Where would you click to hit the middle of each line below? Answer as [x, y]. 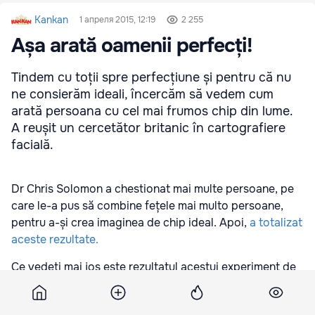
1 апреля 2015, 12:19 [117, 19]
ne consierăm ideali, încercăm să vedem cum [142, 94]
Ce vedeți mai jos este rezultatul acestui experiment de [154, 266]
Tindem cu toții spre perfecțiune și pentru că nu [151, 77]
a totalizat [275, 222]
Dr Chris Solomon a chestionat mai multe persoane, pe [153, 188]
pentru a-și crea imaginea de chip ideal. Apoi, [129, 222]
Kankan [51, 19]
